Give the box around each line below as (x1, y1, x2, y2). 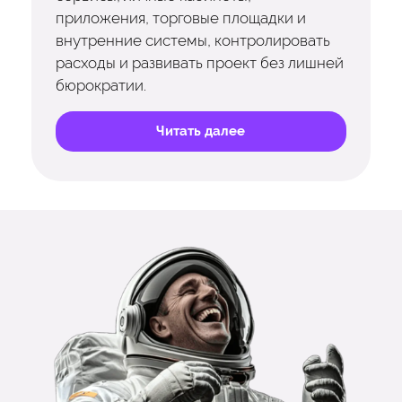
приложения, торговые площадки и (55, 8, 306, 27)
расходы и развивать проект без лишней (55, 53, 344, 72)
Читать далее (156, 123, 246, 140)
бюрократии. (55, 75, 146, 94)
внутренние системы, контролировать (55, 31, 330, 49)
